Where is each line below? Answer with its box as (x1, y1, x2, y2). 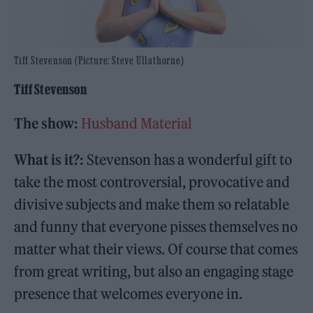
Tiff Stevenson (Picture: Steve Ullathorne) (14, 54, 184, 67)
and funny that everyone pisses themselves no (14, 218, 298, 236)
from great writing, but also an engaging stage (14, 263, 294, 281)
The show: (14, 115, 79, 133)
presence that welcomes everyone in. (14, 285, 243, 303)
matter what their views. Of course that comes (14, 240, 298, 259)
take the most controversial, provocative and (14, 173, 291, 191)
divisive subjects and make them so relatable (14, 196, 290, 214)
